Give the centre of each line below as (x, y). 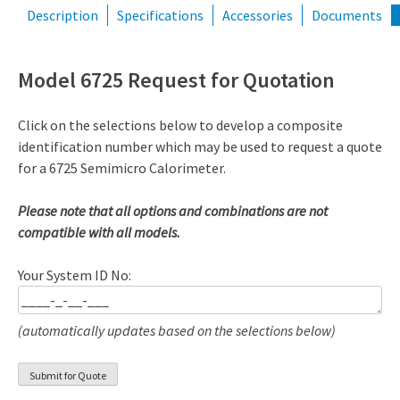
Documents (347, 15)
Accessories (258, 15)
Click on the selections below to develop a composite (180, 125)
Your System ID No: (75, 275)
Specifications (160, 15)
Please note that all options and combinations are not (173, 211)
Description (62, 15)
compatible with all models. (99, 233)
